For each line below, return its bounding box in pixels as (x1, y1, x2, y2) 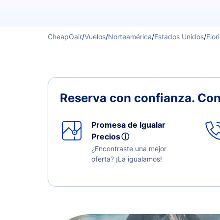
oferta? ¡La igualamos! (91, 155, 162, 163)
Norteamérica (108, 32, 152, 41)
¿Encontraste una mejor (91, 144, 166, 153)
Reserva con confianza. (60, 91, 197, 105)
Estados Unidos (154, 32, 204, 41)
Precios (91, 132, 124, 141)
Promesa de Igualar (91, 120, 165, 130)
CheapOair (48, 32, 82, 41)
